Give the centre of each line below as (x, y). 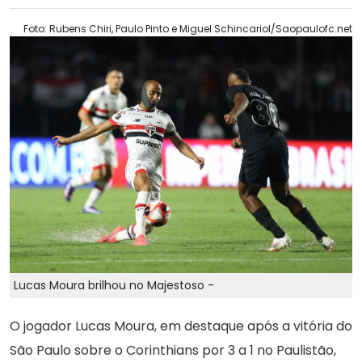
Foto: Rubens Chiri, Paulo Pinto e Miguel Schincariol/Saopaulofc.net (188, 29)
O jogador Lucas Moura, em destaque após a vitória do (181, 326)
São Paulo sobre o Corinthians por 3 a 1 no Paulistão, (173, 350)
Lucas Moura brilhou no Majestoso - (114, 285)
